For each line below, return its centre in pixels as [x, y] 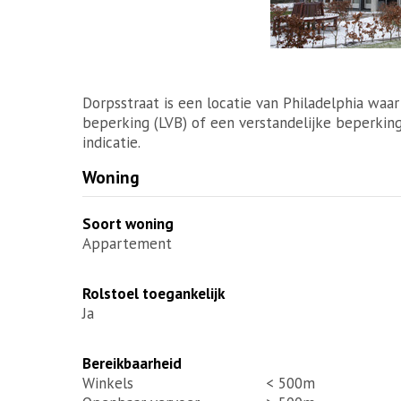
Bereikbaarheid [132, 363]
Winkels [108, 383]
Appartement [127, 243]
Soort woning [128, 223]
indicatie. [111, 142]
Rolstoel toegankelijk [154, 293]
